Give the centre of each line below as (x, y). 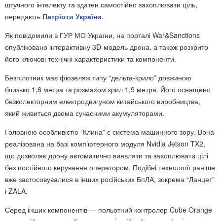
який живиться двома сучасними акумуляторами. (85, 113)
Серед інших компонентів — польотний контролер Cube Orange (109, 210)
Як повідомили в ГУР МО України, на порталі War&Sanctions (102, 35)
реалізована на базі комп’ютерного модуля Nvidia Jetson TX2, (105, 144)
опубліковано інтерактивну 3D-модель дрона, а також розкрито (107, 47)
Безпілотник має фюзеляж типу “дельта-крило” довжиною (98, 77)
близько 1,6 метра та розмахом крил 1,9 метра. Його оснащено (108, 89)
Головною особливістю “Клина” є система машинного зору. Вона (110, 132)
